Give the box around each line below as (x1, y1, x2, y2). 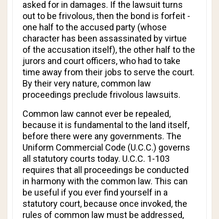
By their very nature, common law (22, 78, 151, 88)
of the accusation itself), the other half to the (22, 44, 195, 55)
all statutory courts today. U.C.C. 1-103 (22, 153, 170, 164)
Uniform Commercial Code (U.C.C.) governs (22, 142, 190, 153)
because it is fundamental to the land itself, (22, 120, 189, 130)
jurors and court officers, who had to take (22, 56, 180, 66)
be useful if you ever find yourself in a (22, 187, 168, 197)
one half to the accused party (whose (22, 22, 167, 32)
